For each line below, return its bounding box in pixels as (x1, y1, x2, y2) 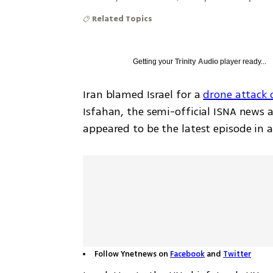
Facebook (170, 249, 205, 260)
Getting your (133, 57, 175, 66)
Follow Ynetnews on (94, 249, 171, 260)
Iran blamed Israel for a (83, 87, 204, 102)
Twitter (223, 249, 252, 260)
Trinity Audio (175, 57, 219, 66)
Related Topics (92, 13, 153, 24)
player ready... (218, 57, 267, 66)
